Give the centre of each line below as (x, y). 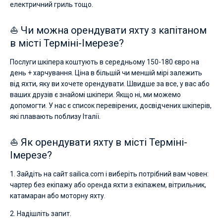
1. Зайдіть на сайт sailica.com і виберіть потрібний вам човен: (109, 174)
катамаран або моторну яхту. (58, 196)
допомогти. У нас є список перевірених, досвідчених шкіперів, (111, 106)
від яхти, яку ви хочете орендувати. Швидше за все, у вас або (110, 84)
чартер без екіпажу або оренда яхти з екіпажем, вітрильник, (108, 185)
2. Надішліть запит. (41, 214)
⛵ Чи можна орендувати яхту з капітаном (108, 30)
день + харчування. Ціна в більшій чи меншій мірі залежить (106, 73)
